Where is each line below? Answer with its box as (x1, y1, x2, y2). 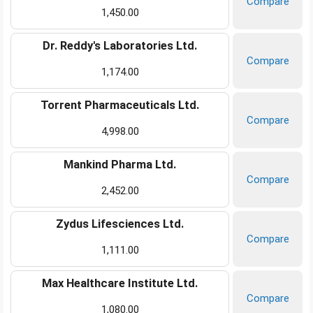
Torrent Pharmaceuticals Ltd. (41, 99, 199, 112)
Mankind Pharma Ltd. (64, 158, 176, 172)
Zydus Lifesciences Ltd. (56, 217, 184, 231)
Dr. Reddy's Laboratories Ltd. (43, 39, 197, 53)
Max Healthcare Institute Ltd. (42, 277, 198, 291)
